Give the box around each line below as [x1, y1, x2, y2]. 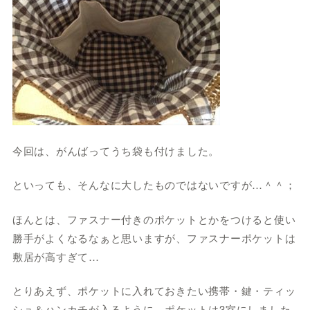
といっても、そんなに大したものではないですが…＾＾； [12, 177, 296, 192]
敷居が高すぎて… [12, 248, 100, 264]
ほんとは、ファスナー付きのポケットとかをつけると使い [12, 211, 296, 226]
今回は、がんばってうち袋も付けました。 [12, 143, 220, 158]
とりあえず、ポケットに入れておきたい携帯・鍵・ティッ [12, 283, 296, 298]
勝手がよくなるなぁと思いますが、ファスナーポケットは [12, 230, 296, 245]
